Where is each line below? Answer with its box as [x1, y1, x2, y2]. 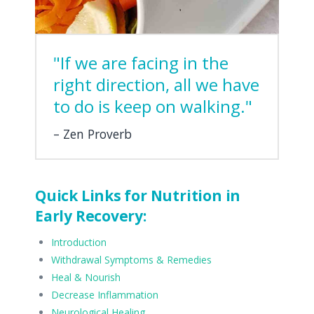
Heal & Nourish [51, 271, 121, 285]
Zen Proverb [63, 125, 132, 143]
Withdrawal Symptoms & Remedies [51, 253, 212, 267]
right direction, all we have [53, 73, 259, 96]
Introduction [51, 235, 107, 250]
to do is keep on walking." [53, 95, 252, 118]
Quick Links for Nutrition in [35, 185, 241, 205]
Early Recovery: [35, 205, 146, 226]
